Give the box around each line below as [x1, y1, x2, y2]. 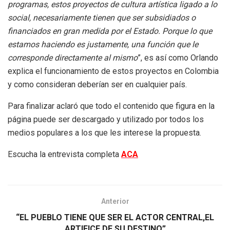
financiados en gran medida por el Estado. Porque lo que [8, 26, 212, 36]
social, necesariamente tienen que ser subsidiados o [8, 12, 196, 23]
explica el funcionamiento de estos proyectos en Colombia [8, 66, 219, 76]
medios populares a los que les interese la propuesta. [8, 127, 201, 138]
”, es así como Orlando [138, 52, 218, 63]
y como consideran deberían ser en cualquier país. [8, 79, 187, 89]
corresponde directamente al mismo [8, 52, 138, 63]
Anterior [101, 197, 129, 205]
